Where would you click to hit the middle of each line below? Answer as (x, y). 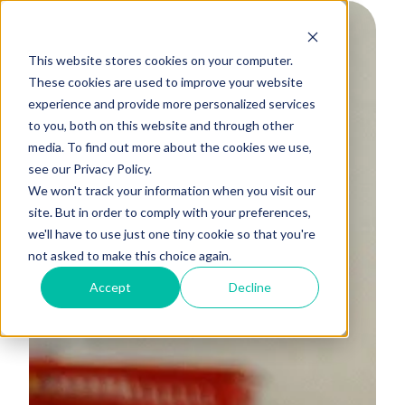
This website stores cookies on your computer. (160, 60)
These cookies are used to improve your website (165, 81)
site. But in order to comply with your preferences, (169, 212)
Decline (250, 287)
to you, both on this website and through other (160, 125)
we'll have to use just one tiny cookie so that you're (171, 233)
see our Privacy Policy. (89, 168)
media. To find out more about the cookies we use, (170, 146)
